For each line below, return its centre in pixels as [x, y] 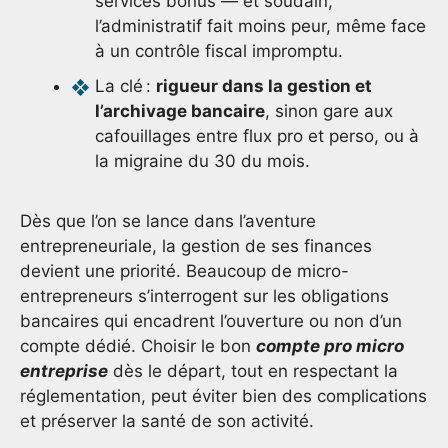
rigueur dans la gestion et [264, 85]
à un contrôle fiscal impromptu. [219, 50]
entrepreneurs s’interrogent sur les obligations [204, 296]
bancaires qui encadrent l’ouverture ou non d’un [211, 321]
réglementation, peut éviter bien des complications [223, 396]
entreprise [64, 371]
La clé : [125, 85]
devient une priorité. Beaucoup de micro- [184, 271]
